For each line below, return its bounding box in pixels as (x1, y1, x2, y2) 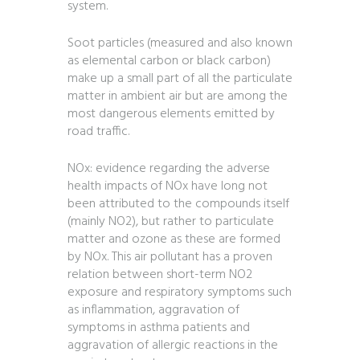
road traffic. (67, 121, 129, 143)
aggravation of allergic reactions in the (67, 335, 278, 357)
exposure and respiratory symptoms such (67, 282, 292, 304)
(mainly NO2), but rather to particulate (67, 211, 274, 233)
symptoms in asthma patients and (67, 317, 250, 339)
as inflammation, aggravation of (67, 300, 239, 321)
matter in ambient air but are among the (67, 86, 288, 108)
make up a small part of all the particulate (67, 68, 292, 90)
